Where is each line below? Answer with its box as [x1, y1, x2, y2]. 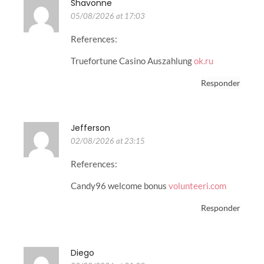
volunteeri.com [169, 180, 226, 191]
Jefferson [71, 122, 110, 134]
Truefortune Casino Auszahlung [71, 55, 194, 66]
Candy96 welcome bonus [71, 180, 169, 191]
